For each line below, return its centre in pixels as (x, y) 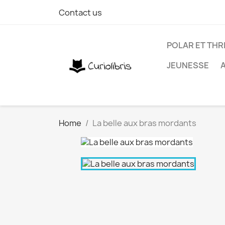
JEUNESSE (188, 65)
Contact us (80, 13)
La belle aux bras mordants (144, 123)
